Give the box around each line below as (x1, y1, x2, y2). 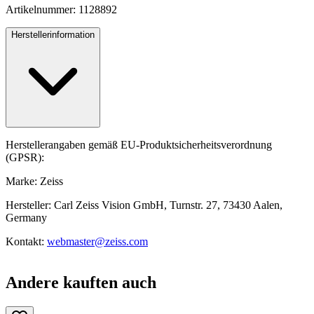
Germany (6, 212, 47, 224)
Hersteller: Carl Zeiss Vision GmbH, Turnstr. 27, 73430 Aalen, (6, 199, 282, 212)
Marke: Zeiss (6, 175, 63, 188)
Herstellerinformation (11, 29, 95, 41)
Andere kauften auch (6, 273, 156, 292)
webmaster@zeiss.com (47, 235, 148, 248)
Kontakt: (6, 235, 47, 248)
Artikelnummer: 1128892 (6, 4, 117, 16)
